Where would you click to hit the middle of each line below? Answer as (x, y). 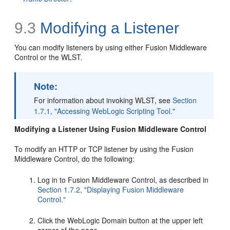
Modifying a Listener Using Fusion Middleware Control (111, 129)
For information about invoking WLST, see (103, 100)
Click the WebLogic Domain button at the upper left (120, 220)
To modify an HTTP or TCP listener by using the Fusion (104, 149)
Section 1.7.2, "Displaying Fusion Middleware (111, 189)
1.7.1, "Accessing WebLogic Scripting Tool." (105, 111)
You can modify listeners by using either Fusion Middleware (111, 47)
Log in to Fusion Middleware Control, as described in (123, 179)
